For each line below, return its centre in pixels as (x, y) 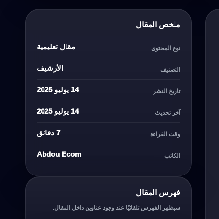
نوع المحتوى (166, 48)
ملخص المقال (158, 25)
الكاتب (172, 156)
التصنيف (170, 70)
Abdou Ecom (59, 154)
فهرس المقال (158, 192)
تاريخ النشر (167, 91)
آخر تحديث (168, 113)
